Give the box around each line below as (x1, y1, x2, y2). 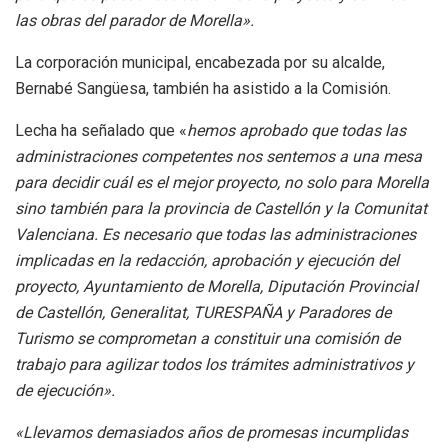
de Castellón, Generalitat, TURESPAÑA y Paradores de (15, 303, 391, 323)
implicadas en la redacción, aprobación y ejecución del (15, 251, 399, 271)
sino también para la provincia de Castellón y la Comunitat (15, 199, 427, 219)
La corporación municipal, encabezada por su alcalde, (15, 53, 385, 73)
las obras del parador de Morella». (15, 11, 254, 31)
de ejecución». (15, 381, 115, 401)
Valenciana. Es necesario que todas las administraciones (15, 225, 416, 245)
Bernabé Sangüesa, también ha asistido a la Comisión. (15, 79, 391, 99)
